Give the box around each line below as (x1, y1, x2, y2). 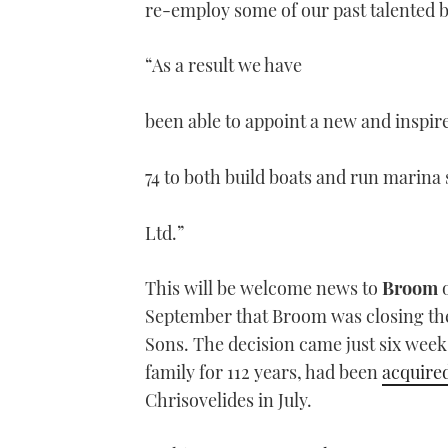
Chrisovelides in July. (145, 388, 312, 413)
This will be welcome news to (145, 276, 382, 301)
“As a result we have (145, 53, 302, 78)
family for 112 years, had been (145, 360, 382, 385)
